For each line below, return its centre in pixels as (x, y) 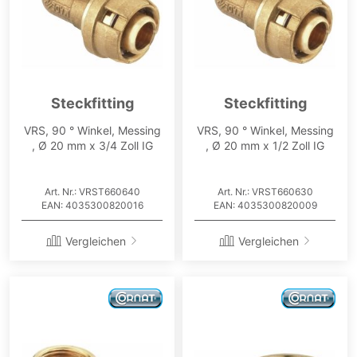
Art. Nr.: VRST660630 (265, 191)
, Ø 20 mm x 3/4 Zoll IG (92, 145)
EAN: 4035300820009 (265, 205)
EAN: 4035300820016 (92, 205)
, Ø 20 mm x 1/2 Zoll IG (265, 145)
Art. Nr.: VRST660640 (92, 191)
